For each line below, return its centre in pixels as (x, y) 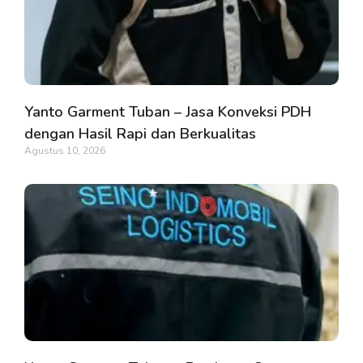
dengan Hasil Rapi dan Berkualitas (140, 133)
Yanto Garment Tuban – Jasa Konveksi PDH (168, 111)
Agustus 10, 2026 (65, 150)
